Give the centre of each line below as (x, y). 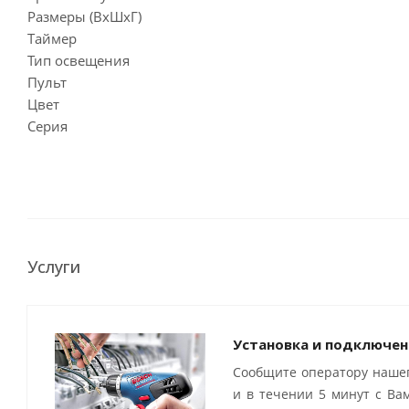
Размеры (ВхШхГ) (84, 17)
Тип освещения (79, 61)
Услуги (54, 267)
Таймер (52, 39)
